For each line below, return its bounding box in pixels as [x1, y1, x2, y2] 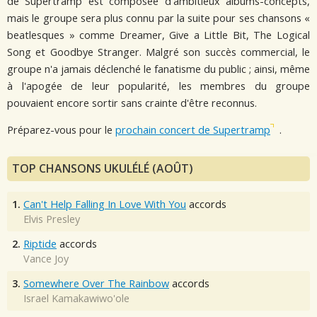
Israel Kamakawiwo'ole [23, 291, 129, 305]
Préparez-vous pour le [7, 123, 115, 137]
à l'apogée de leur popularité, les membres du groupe [7, 79, 310, 93]
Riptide [23, 236, 57, 250]
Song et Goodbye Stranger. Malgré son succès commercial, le [7, 45, 310, 59]
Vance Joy [23, 251, 69, 265]
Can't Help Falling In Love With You [23, 197, 186, 211]
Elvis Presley [23, 212, 80, 226]
